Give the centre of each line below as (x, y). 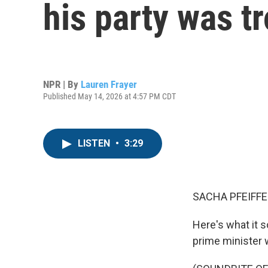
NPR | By (62, 84)
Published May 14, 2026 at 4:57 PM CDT (109, 96)
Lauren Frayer (109, 84)
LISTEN (95, 143)
